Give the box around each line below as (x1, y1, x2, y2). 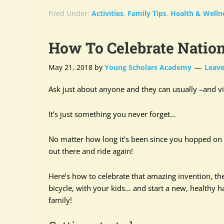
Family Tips (127, 8, 166, 18)
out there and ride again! (48, 146, 133, 156)
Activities (91, 8, 123, 18)
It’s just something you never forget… (48, 109, 176, 119)
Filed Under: (48, 8, 91, 18)
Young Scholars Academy (104, 62, 191, 72)
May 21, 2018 (48, 62, 92, 72)
